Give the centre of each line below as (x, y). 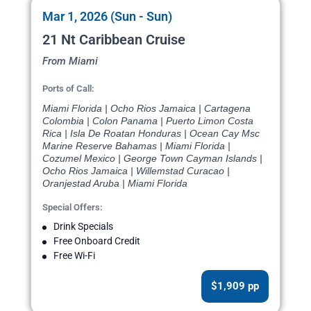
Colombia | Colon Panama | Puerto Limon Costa (148, 121)
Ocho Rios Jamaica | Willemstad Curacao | (136, 171)
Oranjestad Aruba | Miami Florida (115, 184)
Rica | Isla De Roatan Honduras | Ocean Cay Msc (151, 134)
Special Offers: (73, 208)
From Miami (70, 61)
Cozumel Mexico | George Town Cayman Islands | (152, 159)
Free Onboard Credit (97, 241)
